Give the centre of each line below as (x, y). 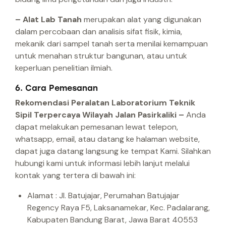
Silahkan (196, 151)
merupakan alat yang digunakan (143, 20)
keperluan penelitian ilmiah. (64, 68)
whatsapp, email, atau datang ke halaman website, (107, 139)
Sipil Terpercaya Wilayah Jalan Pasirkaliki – (101, 115)
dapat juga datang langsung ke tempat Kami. (97, 151)
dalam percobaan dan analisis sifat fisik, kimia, (99, 32)
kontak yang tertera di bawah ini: (75, 176)
